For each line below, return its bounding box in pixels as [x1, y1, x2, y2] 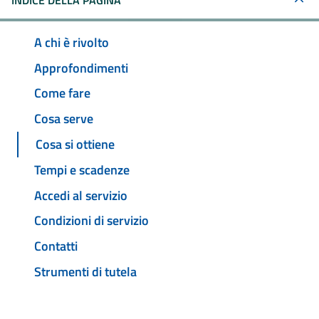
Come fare [34, 83, 90, 103]
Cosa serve [34, 109, 93, 129]
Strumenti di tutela [34, 261, 137, 281]
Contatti [34, 236, 78, 256]
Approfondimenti [34, 58, 128, 78]
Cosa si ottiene [36, 135, 115, 155]
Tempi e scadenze [34, 159, 130, 179]
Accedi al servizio [34, 185, 127, 205]
